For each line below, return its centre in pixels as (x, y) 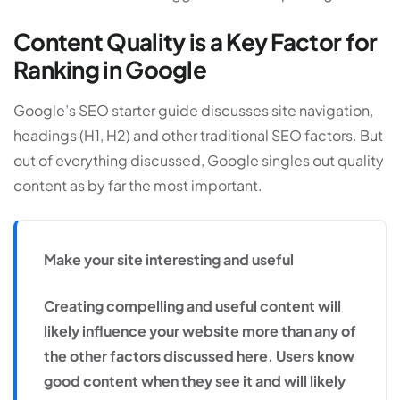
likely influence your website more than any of (200, 331)
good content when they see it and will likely (195, 381)
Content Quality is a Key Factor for (196, 41)
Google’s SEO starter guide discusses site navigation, (193, 111)
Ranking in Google (110, 69)
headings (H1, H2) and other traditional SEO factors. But (198, 136)
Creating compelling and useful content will (192, 306)
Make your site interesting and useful (169, 260)
